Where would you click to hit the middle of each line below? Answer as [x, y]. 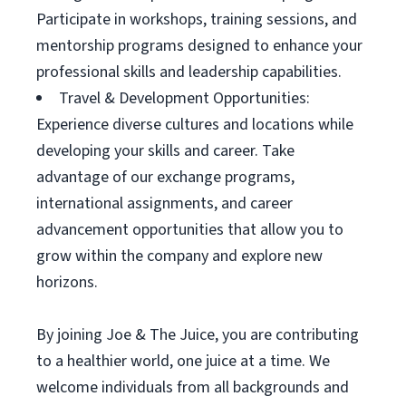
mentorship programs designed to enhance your [199, 46]
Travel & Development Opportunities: [184, 98]
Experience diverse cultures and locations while [195, 125]
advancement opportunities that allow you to [190, 230]
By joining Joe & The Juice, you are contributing [198, 335]
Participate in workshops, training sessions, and [197, 19]
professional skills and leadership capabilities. [189, 72]
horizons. [67, 282]
